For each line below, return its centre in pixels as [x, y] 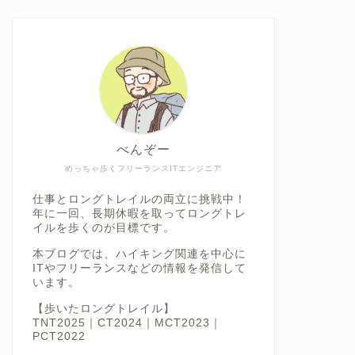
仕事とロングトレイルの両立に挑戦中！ [139, 199]
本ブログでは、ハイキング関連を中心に [139, 254]
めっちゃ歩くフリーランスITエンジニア [143, 168]
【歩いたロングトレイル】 [103, 308]
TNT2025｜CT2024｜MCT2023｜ [127, 323]
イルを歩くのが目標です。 [103, 227]
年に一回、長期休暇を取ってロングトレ [139, 213]
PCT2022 [59, 336]
